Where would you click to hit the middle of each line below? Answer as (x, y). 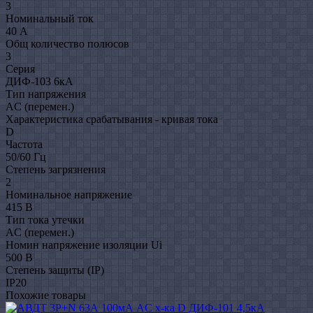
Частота (24, 144)
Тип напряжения (46, 94)
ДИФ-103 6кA (39, 81)
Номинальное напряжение (69, 194)
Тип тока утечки (45, 219)
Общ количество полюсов (67, 43)
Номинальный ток (50, 18)
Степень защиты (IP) (55, 270)
